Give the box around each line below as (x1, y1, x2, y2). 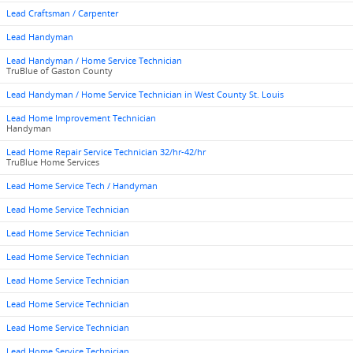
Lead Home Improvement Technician (6, 113, 156, 124)
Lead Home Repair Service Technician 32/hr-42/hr (6, 147, 206, 158)
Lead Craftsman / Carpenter (6, 8, 118, 19)
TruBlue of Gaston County (6, 65, 113, 76)
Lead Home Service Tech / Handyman (6, 180, 158, 191)
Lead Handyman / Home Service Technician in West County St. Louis (6, 89, 284, 100)
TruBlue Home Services (6, 157, 99, 168)
